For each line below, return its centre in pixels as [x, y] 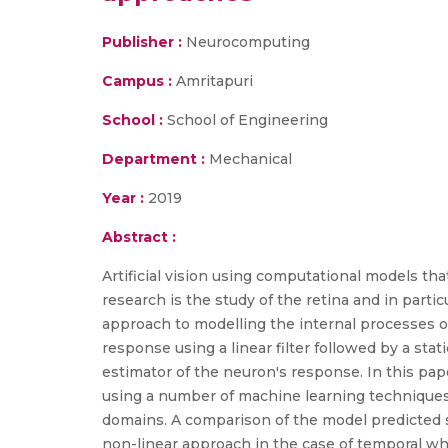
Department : [153, 159]
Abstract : [139, 237]
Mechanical [248, 159]
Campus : [137, 81]
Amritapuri [212, 81]
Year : [123, 198]
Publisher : [144, 42]
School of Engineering [245, 120]
